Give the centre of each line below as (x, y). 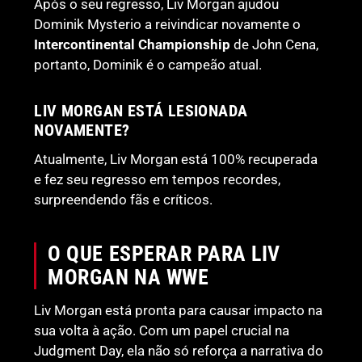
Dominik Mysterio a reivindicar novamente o (168, 24)
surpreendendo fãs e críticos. (124, 199)
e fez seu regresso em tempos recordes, (158, 179)
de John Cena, (275, 44)
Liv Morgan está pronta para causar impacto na (179, 310)
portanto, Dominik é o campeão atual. (148, 64)
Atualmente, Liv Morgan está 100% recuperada (176, 159)
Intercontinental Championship (133, 44)
